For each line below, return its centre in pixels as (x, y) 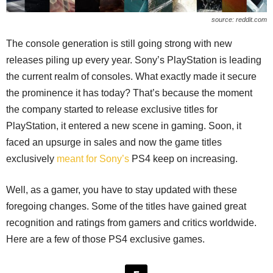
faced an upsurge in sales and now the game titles (114, 142)
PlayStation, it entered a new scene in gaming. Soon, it (124, 126)
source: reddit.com (239, 19)
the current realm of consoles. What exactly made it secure (131, 76)
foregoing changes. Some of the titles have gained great (126, 206)
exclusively (31, 158)
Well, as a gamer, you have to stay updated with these (122, 190)
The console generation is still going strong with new (119, 43)
